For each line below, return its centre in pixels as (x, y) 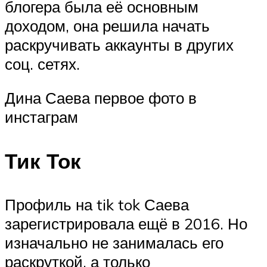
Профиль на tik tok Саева (97, 204)
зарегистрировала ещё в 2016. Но (126, 223)
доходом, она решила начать (107, 25)
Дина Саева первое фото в (101, 98)
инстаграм (41, 117)
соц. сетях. (42, 63)
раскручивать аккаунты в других (119, 44)
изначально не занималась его (114, 242)
